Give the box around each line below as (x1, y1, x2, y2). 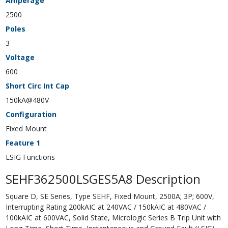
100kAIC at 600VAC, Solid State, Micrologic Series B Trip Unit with (5, 213, 221, 223)
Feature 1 (5, 138, 40, 148)
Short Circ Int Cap (5, 81, 69, 91)
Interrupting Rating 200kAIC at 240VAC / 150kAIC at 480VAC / (5, 202, 206, 212)
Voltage (5, 52, 35, 63)
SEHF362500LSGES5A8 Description (5, 170, 201, 188)
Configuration (5, 109, 56, 120)
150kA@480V (5, 95, 49, 105)
